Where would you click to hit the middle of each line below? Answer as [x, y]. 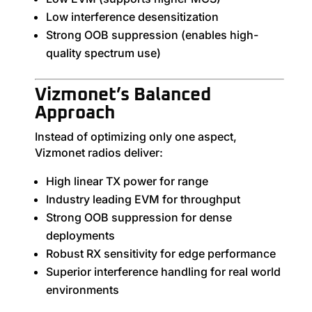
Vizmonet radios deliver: [99, 152]
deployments [80, 235]
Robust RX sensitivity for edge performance [161, 253]
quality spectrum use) [103, 53]
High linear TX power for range [127, 181]
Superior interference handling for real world [163, 271]
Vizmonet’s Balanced [123, 94]
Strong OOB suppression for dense [139, 217]
